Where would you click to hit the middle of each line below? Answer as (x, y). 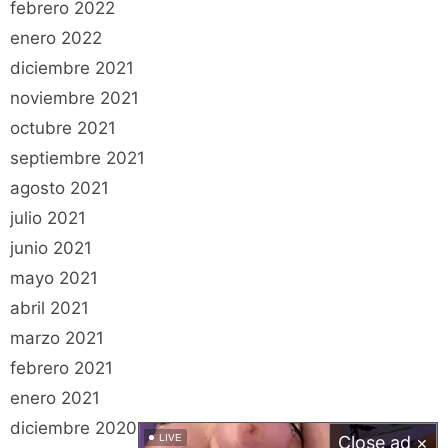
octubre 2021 (63, 128)
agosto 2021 (59, 188)
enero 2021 (55, 398)
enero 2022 (56, 38)
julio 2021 (48, 218)
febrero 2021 (61, 368)
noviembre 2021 (74, 98)
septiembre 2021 (77, 158)
